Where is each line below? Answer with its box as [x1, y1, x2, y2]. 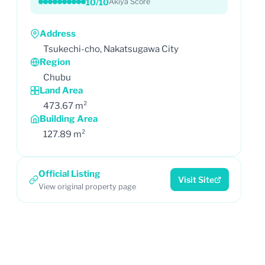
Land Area [40, 85, 83, 96]
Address [40, 28, 76, 39]
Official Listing [38, 168, 101, 179]
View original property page [38, 182, 136, 191]
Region [40, 56, 70, 67]
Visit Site [178, 174, 214, 185]
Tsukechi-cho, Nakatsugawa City [43, 43, 179, 54]
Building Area [40, 113, 98, 124]
